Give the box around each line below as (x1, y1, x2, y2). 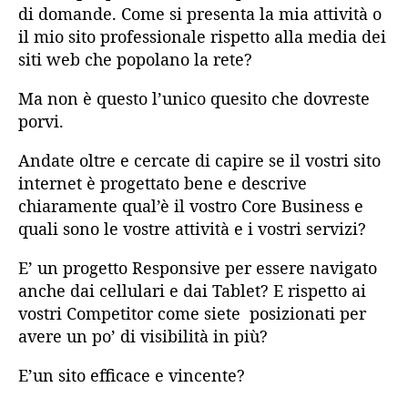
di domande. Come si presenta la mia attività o (18, 3, 382, 25)
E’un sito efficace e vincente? (18, 364, 245, 387)
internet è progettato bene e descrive (18, 172, 307, 195)
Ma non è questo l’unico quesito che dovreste (18, 87, 370, 110)
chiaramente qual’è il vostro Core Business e (18, 195, 363, 218)
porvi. (18, 110, 64, 133)
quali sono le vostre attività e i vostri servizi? (18, 218, 366, 240)
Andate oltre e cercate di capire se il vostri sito (18, 149, 381, 172)
